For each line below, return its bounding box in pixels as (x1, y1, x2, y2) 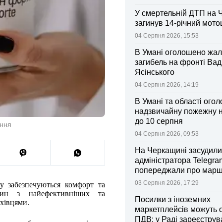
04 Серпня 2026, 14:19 (135, 81, 199, 88)
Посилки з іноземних (135, 195, 211, 204)
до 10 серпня (135, 117, 183, 125)
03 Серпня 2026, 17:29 (135, 179, 199, 186)
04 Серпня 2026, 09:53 (135, 130, 199, 137)
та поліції (135, 176, 168, 184)
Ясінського (135, 68, 174, 76)
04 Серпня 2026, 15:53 (135, 32, 199, 39)
